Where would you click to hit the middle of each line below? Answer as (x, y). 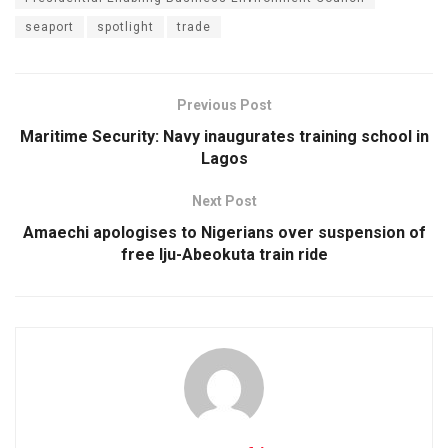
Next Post (224, 200)
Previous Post (224, 104)
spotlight (125, 26)
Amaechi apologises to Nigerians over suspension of (224, 232)
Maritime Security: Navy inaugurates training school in (224, 136)
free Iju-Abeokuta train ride (224, 254)
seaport (49, 26)
